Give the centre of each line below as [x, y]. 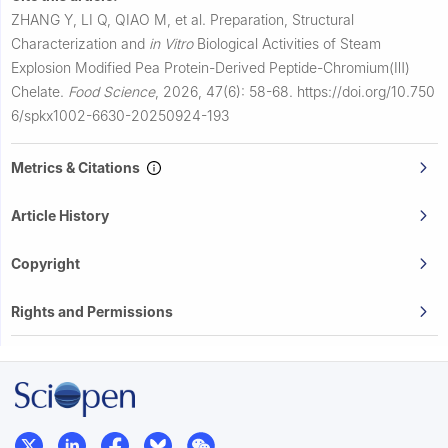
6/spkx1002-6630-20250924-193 [120, 115]
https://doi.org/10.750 [366, 91]
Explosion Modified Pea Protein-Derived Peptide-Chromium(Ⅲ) [210, 67]
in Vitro [171, 43]
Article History [60, 215]
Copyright [45, 263]
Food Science [111, 91]
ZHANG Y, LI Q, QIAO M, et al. [110, 19]
